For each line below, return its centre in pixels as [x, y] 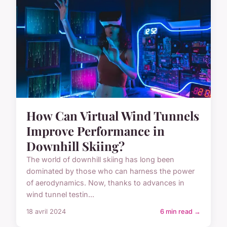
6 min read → [180, 211]
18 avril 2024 [46, 211]
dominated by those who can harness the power [110, 171]
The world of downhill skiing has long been [100, 159]
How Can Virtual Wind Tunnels [113, 115]
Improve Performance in [96, 130]
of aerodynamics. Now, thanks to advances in [105, 182]
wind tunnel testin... [60, 194]
